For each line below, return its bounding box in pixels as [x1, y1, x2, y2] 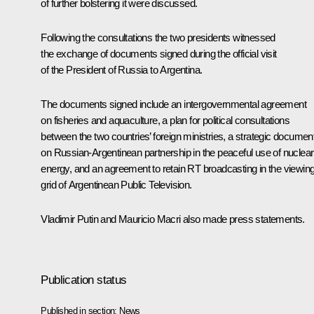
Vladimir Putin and [41, 212, 118, 225]
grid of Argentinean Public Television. [41, 178, 192, 191]
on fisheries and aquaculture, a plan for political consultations [41, 114, 289, 126]
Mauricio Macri [118, 212, 181, 225]
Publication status [41, 273, 127, 287]
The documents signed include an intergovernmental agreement [41, 97, 306, 110]
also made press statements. [180, 212, 305, 225]
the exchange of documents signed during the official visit [41, 47, 277, 60]
